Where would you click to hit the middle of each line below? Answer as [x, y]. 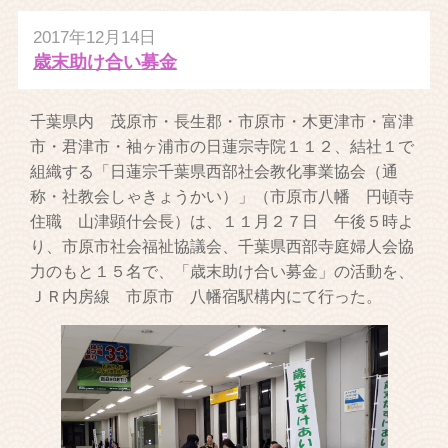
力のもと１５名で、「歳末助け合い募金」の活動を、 [222, 271]
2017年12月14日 [94, 37]
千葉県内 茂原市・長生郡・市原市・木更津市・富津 [222, 121]
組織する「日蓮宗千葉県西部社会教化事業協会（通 [214, 171]
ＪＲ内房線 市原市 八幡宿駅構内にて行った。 [206, 296]
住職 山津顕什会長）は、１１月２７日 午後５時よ [222, 221]
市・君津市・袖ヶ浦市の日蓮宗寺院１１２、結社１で [222, 146]
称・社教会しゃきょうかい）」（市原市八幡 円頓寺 [222, 196]
